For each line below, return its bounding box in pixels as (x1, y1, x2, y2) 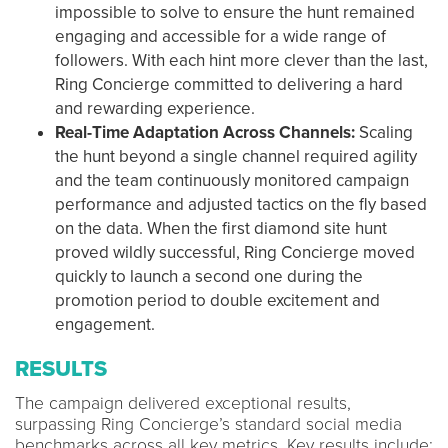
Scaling (359, 121, 413, 143)
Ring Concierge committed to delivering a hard (55, 73, 403, 95)
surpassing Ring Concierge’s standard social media (15, 413, 402, 435)
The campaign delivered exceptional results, (15, 392, 351, 414)
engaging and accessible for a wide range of (55, 25, 386, 47)
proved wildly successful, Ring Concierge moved (55, 241, 415, 263)
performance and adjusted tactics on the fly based (55, 193, 427, 215)
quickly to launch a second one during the (55, 265, 363, 287)
